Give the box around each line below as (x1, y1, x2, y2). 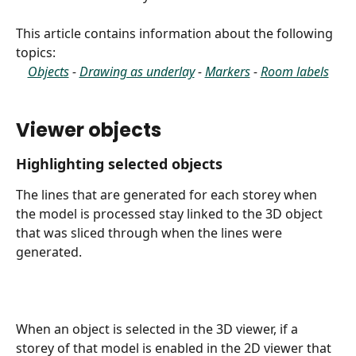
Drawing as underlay (79, 63, 195, 80)
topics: (16, 44, 56, 61)
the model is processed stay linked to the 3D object (16, 205, 326, 223)
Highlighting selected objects (16, 154, 222, 174)
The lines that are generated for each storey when (16, 186, 320, 204)
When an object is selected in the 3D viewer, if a (16, 320, 301, 339)
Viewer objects (16, 117, 161, 144)
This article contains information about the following (16, 25, 336, 42)
